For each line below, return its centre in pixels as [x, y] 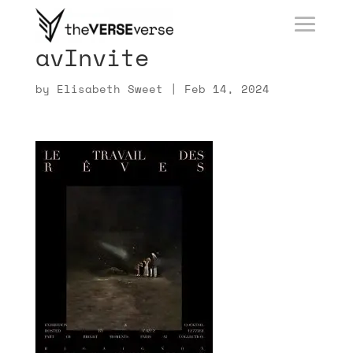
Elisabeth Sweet [110, 89]
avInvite [92, 57]
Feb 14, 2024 [227, 89]
